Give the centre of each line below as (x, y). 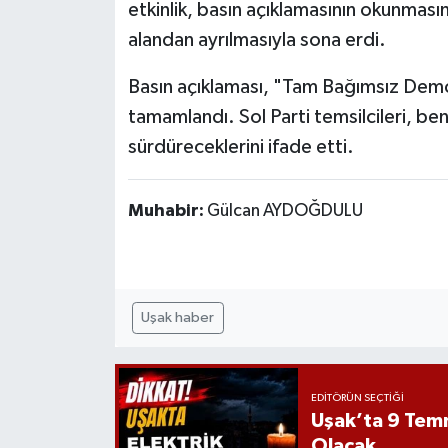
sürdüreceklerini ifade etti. (240, 147)
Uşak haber (178, 317)
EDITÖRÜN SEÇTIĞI (357, 398)
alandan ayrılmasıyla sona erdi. (256, 40)
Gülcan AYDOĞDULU (284, 211)
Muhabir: (167, 211)
